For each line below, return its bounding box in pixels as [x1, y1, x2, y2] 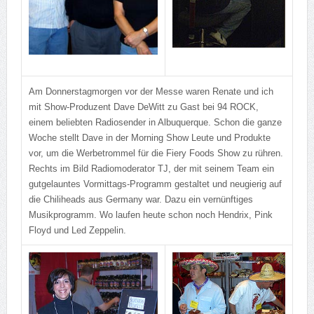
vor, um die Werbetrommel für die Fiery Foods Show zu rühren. [28, 148, 283, 159]
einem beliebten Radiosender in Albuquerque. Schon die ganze [28, 117, 282, 128]
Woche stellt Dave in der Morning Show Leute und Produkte [28, 132, 271, 144]
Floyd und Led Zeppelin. [28, 225, 126, 236]
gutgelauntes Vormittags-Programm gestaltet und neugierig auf [28, 179, 282, 190]
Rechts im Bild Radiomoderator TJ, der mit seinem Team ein [28, 163, 274, 175]
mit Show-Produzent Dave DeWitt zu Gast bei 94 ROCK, [28, 102, 259, 113]
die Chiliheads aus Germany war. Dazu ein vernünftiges [28, 194, 253, 205]
